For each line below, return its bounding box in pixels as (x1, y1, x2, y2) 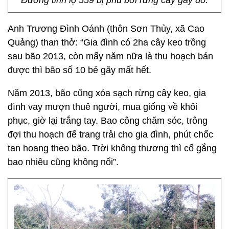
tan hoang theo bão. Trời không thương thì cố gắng (8, 143, 217, 153)
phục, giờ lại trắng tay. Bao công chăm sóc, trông (8, 116, 208, 126)
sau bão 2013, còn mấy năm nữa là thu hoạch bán (8, 51, 213, 61)
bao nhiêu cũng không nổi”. (8, 157, 119, 167)
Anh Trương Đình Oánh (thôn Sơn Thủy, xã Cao (8, 24, 204, 34)
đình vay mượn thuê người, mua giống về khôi (8, 102, 197, 112)
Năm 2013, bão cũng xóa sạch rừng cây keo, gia (8, 88, 206, 98)
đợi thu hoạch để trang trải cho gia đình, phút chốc (8, 129, 213, 140)
